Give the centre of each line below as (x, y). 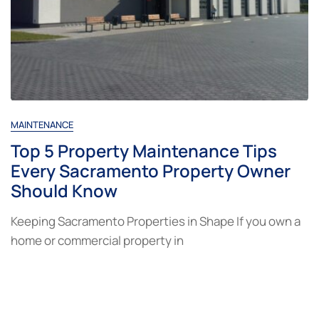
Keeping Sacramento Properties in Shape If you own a (156, 221)
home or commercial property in (97, 240)
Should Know (64, 190)
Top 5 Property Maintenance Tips (144, 150)
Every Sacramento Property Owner (151, 170)
